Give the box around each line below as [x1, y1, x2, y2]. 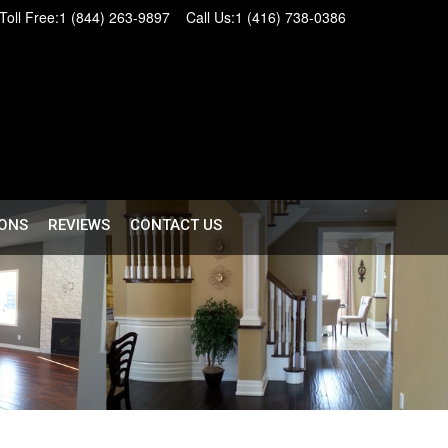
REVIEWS [47, 216, 110, 234]
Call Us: [186, 7, 235, 27]
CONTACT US [129, 216, 222, 234]
